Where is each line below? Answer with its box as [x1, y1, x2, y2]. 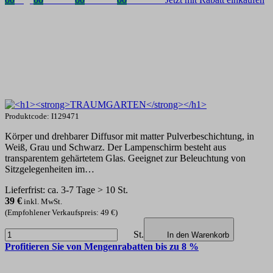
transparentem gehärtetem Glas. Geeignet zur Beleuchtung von [5, 152, 246, 163]
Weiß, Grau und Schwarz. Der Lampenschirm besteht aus [5, 141, 226, 152]
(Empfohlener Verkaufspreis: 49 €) [5, 207, 118, 217]
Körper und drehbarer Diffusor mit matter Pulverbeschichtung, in [5, 130, 254, 141]
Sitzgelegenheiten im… [5, 163, 94, 174]
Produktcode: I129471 [5, 111, 79, 121]
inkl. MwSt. [22, 196, 62, 206]
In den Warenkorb [167, 230, 229, 239]
